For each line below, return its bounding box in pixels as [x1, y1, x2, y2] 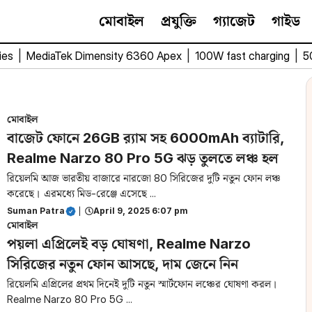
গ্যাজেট [213, 13, 255, 29]
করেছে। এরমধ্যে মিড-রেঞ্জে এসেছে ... [7, 187, 156, 200]
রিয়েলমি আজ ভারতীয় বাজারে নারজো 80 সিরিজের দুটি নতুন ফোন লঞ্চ [7, 171, 281, 185]
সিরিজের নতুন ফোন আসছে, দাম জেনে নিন [7, 256, 238, 272]
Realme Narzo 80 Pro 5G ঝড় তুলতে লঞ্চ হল [7, 150, 279, 166]
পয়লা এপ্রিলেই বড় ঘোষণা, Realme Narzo [7, 235, 251, 252]
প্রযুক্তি [161, 13, 196, 29]
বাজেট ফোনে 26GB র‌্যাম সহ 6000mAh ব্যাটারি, [7, 130, 284, 146]
